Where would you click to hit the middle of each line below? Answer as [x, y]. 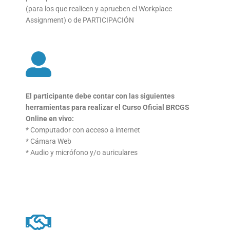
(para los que [47, 8]
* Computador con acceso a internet [83, 130]
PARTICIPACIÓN [108, 20]
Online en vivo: [50, 118]
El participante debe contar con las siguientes [100, 96]
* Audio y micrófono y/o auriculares [82, 152]
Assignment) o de [54, 20]
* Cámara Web [49, 141]
